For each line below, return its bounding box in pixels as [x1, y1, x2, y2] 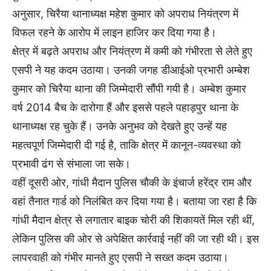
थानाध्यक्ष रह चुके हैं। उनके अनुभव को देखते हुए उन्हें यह [12, 120, 227, 133]
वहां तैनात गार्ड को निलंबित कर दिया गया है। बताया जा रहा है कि [12, 195, 256, 208]
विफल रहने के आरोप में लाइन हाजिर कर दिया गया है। [12, 26, 217, 39]
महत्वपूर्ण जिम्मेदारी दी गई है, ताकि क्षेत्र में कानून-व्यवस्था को [12, 139, 241, 152]
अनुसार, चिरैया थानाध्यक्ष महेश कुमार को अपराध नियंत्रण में [12, 7, 238, 21]
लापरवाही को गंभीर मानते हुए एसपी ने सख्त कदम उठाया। [12, 251, 229, 264]
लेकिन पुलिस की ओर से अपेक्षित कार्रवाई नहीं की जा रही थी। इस [12, 232, 259, 246]
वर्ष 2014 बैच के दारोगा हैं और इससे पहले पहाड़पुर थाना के [12, 101, 238, 114]
